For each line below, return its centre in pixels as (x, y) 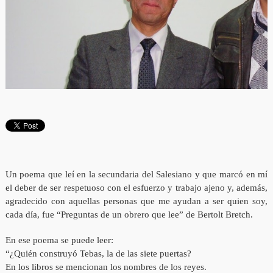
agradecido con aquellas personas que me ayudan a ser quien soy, (136, 201)
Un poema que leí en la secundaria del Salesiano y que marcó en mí (136, 175)
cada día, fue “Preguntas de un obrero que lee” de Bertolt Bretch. (129, 215)
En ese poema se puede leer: (59, 240)
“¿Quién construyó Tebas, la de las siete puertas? (98, 254)
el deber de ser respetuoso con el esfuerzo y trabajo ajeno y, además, (136, 188)
